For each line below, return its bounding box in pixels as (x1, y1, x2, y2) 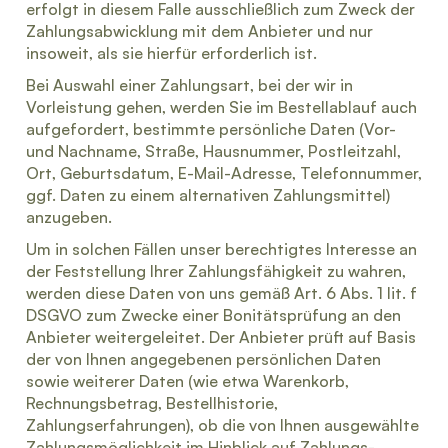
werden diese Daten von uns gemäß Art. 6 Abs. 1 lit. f (26, 283, 417, 303)
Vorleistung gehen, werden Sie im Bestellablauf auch (26, 97, 417, 117)
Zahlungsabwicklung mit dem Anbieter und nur (26, 21, 373, 41)
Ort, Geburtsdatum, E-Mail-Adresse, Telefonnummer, (26, 163, 422, 183)
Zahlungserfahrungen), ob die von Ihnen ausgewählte (26, 415, 419, 435)
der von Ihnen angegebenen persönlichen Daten (26, 349, 381, 369)
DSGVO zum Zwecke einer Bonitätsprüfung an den (26, 305, 401, 325)
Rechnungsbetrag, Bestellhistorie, (26, 393, 278, 413)
